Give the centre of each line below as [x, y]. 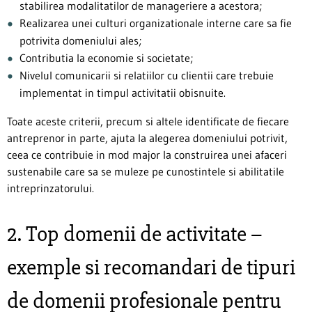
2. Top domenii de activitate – [135, 233]
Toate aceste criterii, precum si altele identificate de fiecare [148, 121]
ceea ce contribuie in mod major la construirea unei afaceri [147, 154]
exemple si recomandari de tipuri [151, 267]
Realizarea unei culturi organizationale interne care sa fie [156, 23]
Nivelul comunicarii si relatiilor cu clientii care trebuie [147, 75]
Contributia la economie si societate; [106, 57]
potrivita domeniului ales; [80, 40]
